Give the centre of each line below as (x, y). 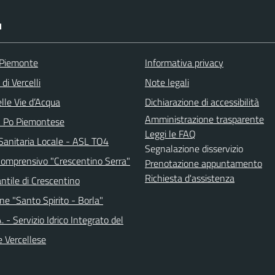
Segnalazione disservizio (194, 149)
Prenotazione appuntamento (203, 163)
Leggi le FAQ (170, 134)
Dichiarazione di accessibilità (202, 102)
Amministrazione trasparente (204, 119)
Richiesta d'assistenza (190, 178)
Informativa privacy (184, 63)
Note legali (167, 82)
